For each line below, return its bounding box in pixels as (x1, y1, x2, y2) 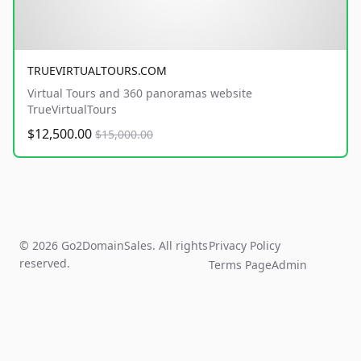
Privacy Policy (209, 238, 281, 254)
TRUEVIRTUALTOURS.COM (27, 63, 167, 79)
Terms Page (209, 257, 272, 273)
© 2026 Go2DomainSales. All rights (19, 238, 208, 254)
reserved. (19, 255, 70, 272)
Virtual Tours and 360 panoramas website (27, 85, 252, 102)
